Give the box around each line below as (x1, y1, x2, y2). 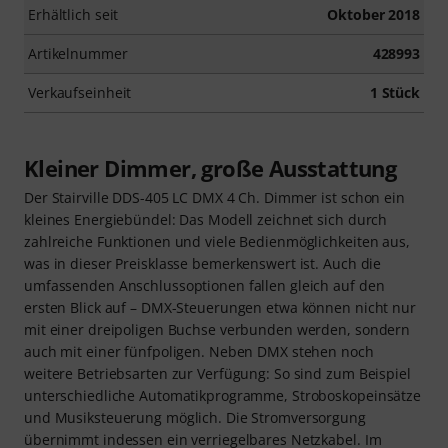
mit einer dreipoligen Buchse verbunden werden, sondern (24, 319, 411, 339)
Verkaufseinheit (28, 82, 132, 102)
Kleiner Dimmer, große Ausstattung (24, 152, 397, 183)
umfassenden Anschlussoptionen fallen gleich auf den (24, 275, 385, 295)
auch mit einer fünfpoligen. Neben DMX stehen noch (24, 341, 374, 361)
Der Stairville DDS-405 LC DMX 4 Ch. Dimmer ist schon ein (24, 187, 405, 207)
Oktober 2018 (327, 4, 420, 24)
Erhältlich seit (28, 4, 119, 24)
